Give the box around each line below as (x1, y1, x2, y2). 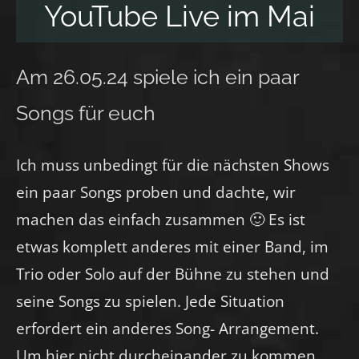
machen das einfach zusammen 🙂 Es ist (16, 208, 305, 231)
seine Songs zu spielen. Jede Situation (16, 290, 284, 313)
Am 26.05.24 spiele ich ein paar (16, 65, 299, 90)
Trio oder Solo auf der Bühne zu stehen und (16, 263, 329, 285)
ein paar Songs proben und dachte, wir (16, 181, 296, 204)
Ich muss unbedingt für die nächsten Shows (16, 154, 329, 176)
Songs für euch (16, 101, 155, 126)
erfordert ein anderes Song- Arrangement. (16, 317, 319, 340)
